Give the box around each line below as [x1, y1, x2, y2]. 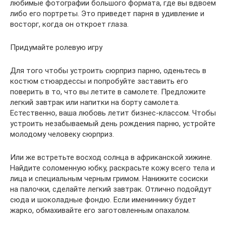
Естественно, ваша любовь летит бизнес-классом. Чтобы [10, 108, 216, 118]
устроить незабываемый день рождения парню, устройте [10, 119, 215, 128]
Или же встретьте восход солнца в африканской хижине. [10, 152, 212, 162]
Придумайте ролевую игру [10, 42, 102, 52]
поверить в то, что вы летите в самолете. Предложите [10, 87, 206, 96]
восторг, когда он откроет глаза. [10, 19, 129, 29]
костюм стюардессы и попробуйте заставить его [10, 76, 188, 86]
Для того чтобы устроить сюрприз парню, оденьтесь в [10, 66, 206, 75]
